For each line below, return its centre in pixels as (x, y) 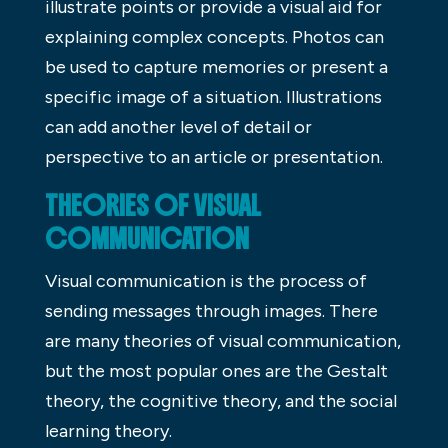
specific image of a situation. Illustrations (213, 97)
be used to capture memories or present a (216, 67)
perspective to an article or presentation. (213, 157)
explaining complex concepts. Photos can (214, 37)
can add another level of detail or (178, 127)
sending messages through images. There (211, 311)
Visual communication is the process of (205, 281)
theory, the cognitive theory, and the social (220, 401)
